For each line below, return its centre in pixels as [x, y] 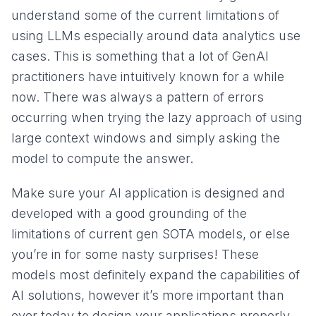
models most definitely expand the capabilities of [156, 274]
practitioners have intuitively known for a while [148, 76]
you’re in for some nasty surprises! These [135, 254]
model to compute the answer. [102, 158]
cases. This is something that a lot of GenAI [140, 56]
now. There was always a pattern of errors [138, 97]
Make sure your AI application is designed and [148, 193]
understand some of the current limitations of [145, 15]
